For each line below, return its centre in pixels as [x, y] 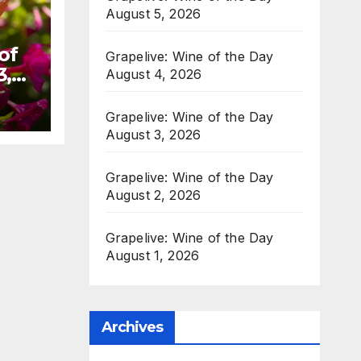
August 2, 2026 [153, 195]
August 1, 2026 [152, 255]
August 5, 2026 [153, 14]
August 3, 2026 [153, 135]
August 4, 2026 [154, 74]
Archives [132, 327]
